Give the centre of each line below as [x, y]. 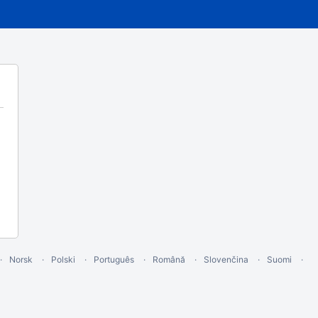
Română [169, 259]
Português [114, 259]
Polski [63, 259]
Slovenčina [226, 259]
